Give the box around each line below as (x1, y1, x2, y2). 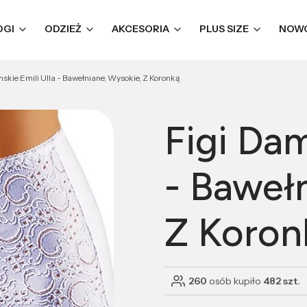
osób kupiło (207, 275, 263, 287)
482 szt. (263, 275, 300, 287)
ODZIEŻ (45, 23, 82, 35)
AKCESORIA (112, 23, 169, 35)
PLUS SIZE (199, 23, 249, 35)
